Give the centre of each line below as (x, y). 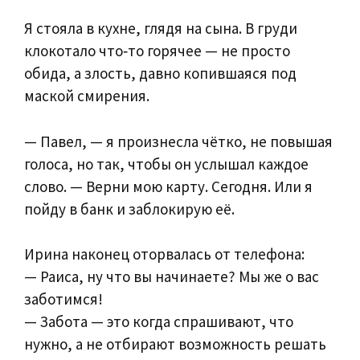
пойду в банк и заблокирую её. (129, 209)
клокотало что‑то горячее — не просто (157, 51)
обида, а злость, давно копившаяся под (160, 74)
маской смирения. (87, 96)
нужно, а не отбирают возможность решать (175, 344)
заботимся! (63, 299)
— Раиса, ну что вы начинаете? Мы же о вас (172, 277)
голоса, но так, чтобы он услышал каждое (166, 164)
